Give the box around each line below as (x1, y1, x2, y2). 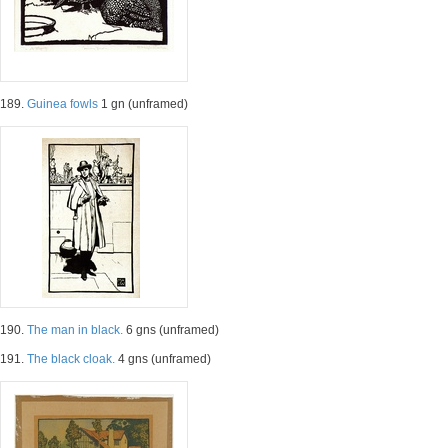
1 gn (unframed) (98, 97, 188, 111)
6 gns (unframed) (123, 323, 219, 337)
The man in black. (27, 323, 123, 337)
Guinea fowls (27, 97, 98, 111)
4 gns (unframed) (115, 352, 211, 366)
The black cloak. (27, 352, 115, 366)
